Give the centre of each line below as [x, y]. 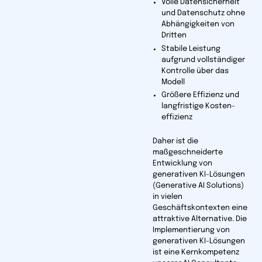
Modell [173, 82]
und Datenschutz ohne [203, 13]
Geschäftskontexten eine [200, 208]
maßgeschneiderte [187, 153]
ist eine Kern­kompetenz [196, 253]
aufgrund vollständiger [203, 60]
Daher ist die [175, 142]
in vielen [167, 197]
